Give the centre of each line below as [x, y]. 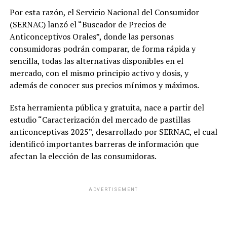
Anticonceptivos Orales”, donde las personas [91, 36]
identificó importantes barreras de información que [104, 144]
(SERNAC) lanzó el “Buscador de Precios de [88, 24]
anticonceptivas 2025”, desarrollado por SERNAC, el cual [113, 131]
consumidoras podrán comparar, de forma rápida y [102, 48]
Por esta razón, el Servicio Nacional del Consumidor [104, 12]
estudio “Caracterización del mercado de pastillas [100, 119]
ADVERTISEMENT [113, 189]
